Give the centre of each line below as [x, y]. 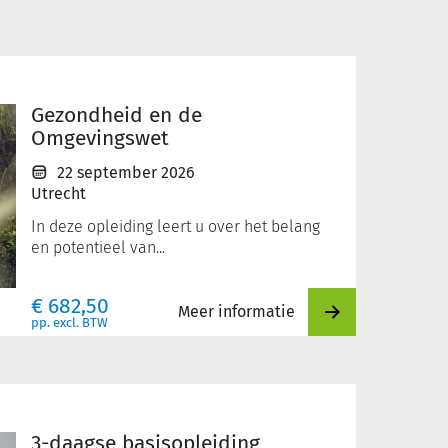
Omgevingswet [100, 138]
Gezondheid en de [116, 115]
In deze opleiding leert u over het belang [175, 226]
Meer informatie [236, 311]
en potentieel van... [98, 247]
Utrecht [58, 193]
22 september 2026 [126, 172]
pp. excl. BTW [69, 322]
